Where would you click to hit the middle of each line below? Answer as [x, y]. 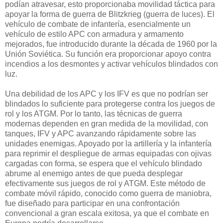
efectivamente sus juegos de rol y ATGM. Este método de [105, 184]
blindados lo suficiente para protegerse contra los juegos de [110, 104]
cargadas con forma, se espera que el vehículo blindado [104, 164]
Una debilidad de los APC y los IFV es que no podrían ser [107, 94]
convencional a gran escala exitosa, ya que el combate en [107, 214]
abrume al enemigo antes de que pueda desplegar [94, 174]
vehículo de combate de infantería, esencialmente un [98, 24]
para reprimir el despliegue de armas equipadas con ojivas [108, 154]
